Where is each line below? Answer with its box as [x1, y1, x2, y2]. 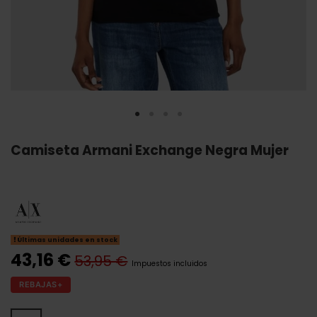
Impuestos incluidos [131, 258, 207, 269]
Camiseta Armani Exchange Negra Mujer [11, 141, 289, 161]
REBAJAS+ [19, 279, 62, 289]
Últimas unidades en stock [15, 236, 117, 245]
